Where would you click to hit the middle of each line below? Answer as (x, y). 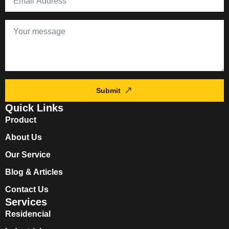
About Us (24, 137)
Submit (108, 90)
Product (21, 120)
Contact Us (27, 189)
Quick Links (34, 108)
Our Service (28, 154)
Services (26, 202)
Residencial (28, 214)
